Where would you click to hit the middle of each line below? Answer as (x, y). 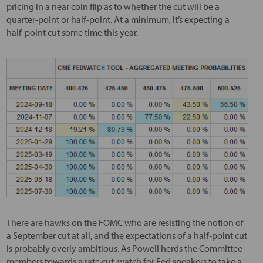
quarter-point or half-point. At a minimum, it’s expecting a (118, 19)
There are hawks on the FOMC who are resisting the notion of (125, 222)
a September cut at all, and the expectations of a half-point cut (127, 235)
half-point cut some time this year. (72, 32)
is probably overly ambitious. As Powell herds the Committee (124, 248)
